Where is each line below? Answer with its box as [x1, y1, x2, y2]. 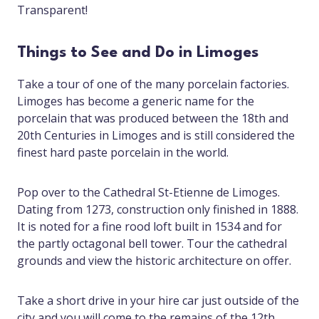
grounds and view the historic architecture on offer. [17, 253, 291, 269]
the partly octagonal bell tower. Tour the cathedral [17, 236, 287, 252]
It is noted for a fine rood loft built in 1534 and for [17, 219, 282, 235]
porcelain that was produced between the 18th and [17, 110, 288, 127]
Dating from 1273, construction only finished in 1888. [17, 202, 298, 218]
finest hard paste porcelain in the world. [17, 145, 229, 161]
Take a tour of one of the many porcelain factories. [17, 76, 289, 93]
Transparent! [17, 2, 90, 19]
